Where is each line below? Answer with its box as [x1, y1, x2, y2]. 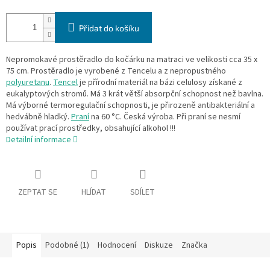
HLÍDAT [81, 186, 106, 199]
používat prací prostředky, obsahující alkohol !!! [6, 122, 175, 135]
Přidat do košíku [79, 23, 139, 34]
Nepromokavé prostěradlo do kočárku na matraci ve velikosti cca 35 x [6, 54, 257, 66]
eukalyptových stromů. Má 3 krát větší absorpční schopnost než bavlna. [6, 88, 263, 101]
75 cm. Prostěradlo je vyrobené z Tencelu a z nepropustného [6, 65, 226, 78]
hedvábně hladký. [6, 111, 71, 124]
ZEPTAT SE [18, 186, 57, 199]
